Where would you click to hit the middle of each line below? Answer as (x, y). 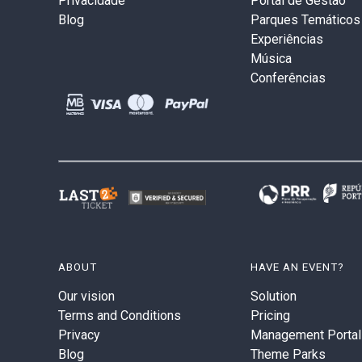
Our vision (86, 297)
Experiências (286, 39)
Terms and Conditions (120, 316)
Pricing (270, 316)
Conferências (288, 78)
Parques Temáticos (305, 20)
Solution (273, 297)
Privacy (79, 335)
